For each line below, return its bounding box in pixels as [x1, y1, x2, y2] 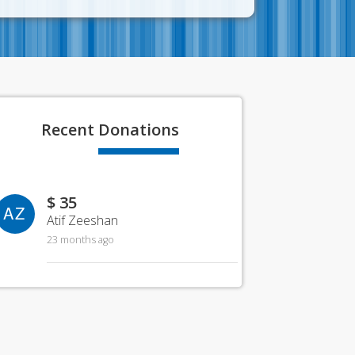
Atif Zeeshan [46, 212, 118, 229]
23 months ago [46, 233, 114, 246]
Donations [98, 119, 180, 140]
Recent [41, 119, 99, 140]
